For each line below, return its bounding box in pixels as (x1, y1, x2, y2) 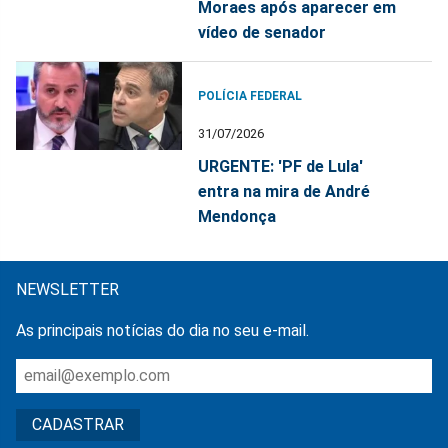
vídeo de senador (198, 23, 327, 43)
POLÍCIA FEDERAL (198, 89, 303, 104)
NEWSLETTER (16, 280, 119, 300)
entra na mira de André (198, 182, 371, 202)
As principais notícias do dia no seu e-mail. (16, 321, 309, 341)
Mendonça (198, 207, 277, 227)
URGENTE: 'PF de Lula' (198, 157, 364, 177)
